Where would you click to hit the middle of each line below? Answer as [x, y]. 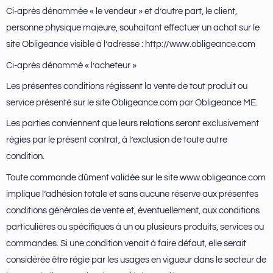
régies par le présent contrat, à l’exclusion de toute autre [117, 140]
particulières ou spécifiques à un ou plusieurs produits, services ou [135, 227]
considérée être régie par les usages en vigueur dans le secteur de [136, 260]
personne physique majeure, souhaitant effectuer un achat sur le [133, 28]
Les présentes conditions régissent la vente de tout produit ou [127, 86]
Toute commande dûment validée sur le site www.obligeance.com [136, 177]
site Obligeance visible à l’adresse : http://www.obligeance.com [131, 44]
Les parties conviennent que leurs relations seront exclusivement [133, 124]
